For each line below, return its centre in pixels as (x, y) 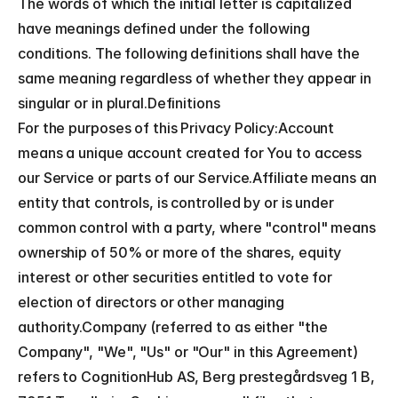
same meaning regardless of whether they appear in (195, 78)
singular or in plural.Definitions (119, 103)
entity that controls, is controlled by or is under (176, 203)
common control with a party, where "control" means (197, 227)
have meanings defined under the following (164, 28)
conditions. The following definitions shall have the (189, 53)
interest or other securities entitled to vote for (175, 277)
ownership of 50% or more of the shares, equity (180, 252)
